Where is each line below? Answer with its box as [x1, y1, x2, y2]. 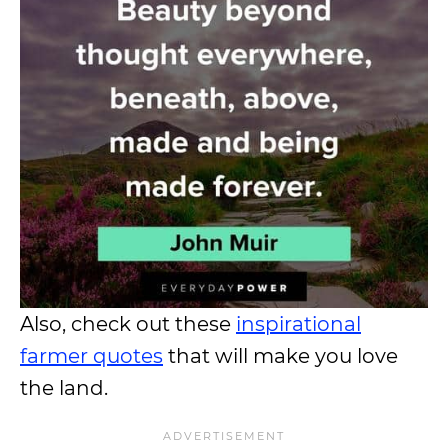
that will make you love [163, 344, 398, 369]
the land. [20, 376, 108, 401]
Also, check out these [20, 312, 236, 337]
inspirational [236, 312, 361, 337]
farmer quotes [20, 344, 163, 369]
